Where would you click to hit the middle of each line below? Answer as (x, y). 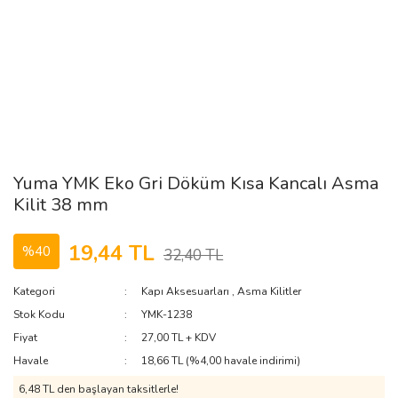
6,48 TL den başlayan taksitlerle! (99, 389)
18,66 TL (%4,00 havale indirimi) (221, 361)
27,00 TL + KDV (179, 338)
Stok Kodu (39, 314)
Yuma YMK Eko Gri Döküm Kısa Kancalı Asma (196, 183)
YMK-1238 (167, 314)
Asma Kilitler (270, 291)
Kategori (34, 291)
